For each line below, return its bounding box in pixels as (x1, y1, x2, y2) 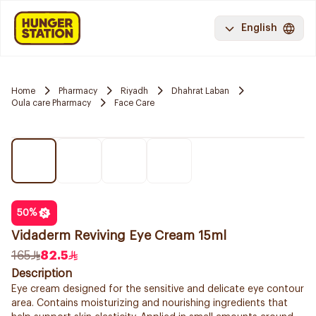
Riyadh (121, 86, 148, 95)
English (241, 23, 277, 33)
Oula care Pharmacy (11, 98, 91, 107)
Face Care (114, 98, 154, 107)
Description (11, 268, 72, 279)
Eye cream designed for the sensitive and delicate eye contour (11, 284, 304, 294)
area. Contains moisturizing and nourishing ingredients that (11, 298, 288, 308)
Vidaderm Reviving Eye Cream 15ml (11, 229, 226, 242)
